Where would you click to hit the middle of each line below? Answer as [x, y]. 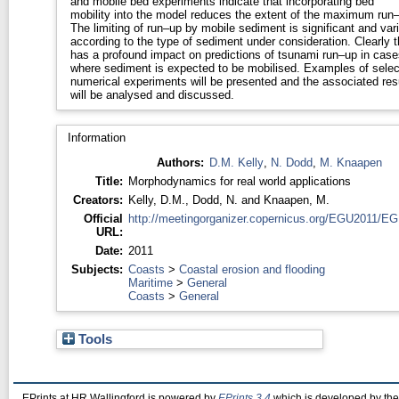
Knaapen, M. [296, 199]
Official [103, 218]
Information [96, 137]
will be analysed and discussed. [152, 94]
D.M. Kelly [236, 162]
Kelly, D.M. [156, 199]
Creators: [98, 199]
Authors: [180, 162]
